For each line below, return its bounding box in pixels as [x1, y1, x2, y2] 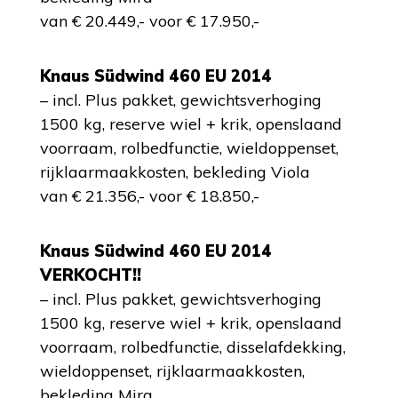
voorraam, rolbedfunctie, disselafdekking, [40, 337, 346, 357]
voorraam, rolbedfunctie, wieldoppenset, [40, 138, 338, 158]
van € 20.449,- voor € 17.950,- [40, 11, 259, 31]
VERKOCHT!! [40, 265, 141, 285]
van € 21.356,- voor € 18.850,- [40, 186, 259, 206]
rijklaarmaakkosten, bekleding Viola [40, 162, 310, 182]
